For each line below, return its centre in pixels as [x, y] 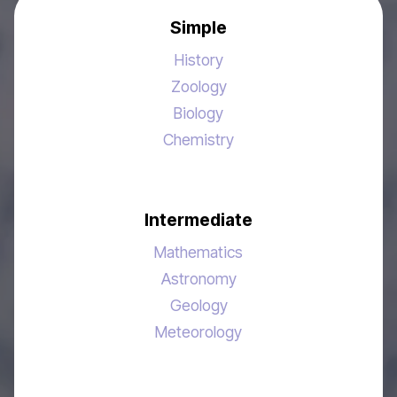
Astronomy [198, 278]
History [198, 59]
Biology [198, 113]
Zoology [198, 86]
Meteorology [198, 331]
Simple [198, 27]
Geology [198, 305]
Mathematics [198, 252]
